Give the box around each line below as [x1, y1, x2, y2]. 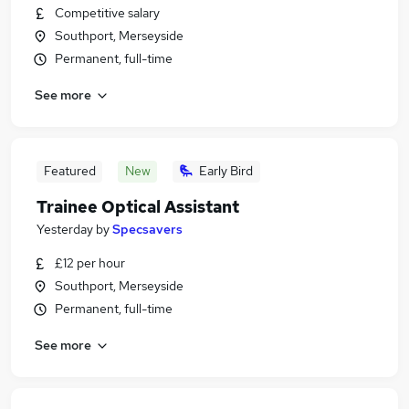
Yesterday [37, 221, 93, 237]
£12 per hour [55, 255, 125, 271]
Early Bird [199, 163, 253, 179]
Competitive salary [55, 5, 160, 21]
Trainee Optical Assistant [37, 196, 239, 217]
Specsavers [112, 221, 183, 237]
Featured [43, 163, 96, 179]
